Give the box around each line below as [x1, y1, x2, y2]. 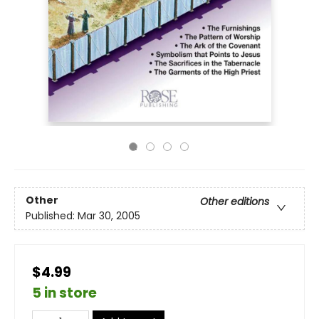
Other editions [200, 194, 269, 209]
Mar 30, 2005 [78, 209, 140, 224]
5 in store [32, 283, 97, 303]
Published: [26, 209, 78, 224]
